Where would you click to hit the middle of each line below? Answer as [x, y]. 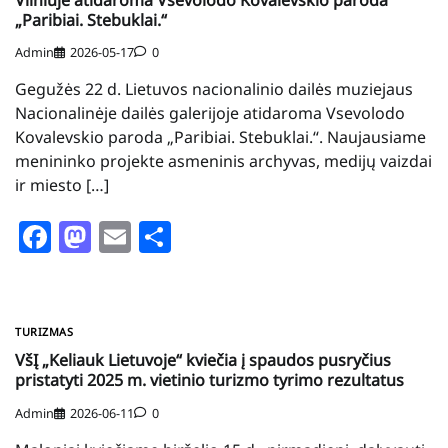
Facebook [122, 237]
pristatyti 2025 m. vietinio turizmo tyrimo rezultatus [209, 380]
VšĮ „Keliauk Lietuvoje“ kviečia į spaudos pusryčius [203, 360]
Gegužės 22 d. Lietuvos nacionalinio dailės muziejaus [214, 89]
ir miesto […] [62, 185]
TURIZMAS [44, 332]
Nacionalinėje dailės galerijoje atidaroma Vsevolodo [210, 113]
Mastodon [167, 237]
